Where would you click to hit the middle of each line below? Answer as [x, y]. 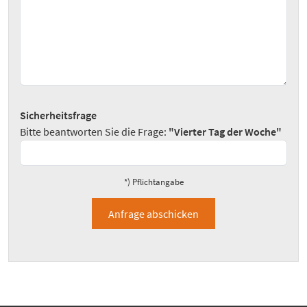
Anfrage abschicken [153, 213]
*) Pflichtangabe [153, 182]
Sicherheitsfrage [58, 115]
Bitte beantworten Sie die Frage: [94, 132]
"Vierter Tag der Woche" [225, 132]
